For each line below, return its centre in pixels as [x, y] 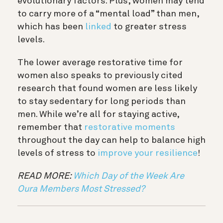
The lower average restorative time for [100, 63]
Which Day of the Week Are [129, 176]
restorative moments [130, 128]
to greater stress [149, 27]
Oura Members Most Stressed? [81, 189]
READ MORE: [45, 176]
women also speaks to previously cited [100, 76]
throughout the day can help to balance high [111, 141]
